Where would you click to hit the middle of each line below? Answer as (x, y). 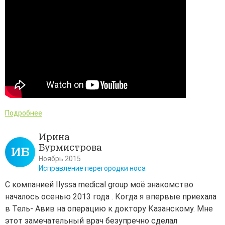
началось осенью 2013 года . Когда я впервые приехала (111, 197)
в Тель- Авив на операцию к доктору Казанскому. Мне (109, 209)
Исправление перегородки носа (92, 168)
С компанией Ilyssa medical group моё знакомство (99, 185)
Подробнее (24, 113)
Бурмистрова (70, 148)
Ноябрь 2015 (60, 159)
